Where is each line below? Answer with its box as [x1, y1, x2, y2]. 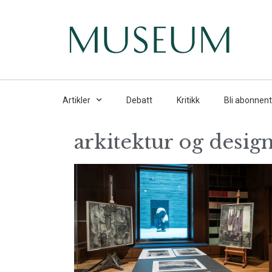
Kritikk [177, 95, 200, 105]
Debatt [126, 95, 152, 105]
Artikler [63, 95, 90, 105]
